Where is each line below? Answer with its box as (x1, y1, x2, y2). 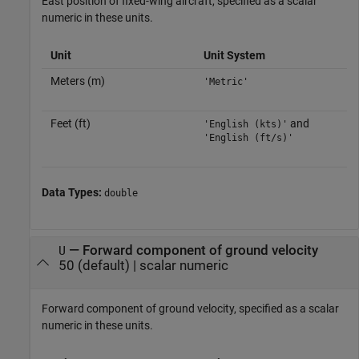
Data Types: (42, 185, 104, 199)
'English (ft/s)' (203, 131, 293, 143)
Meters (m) (50, 74, 105, 87)
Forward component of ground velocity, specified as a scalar (42, 301, 339, 315)
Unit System (203, 48, 265, 62)
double (104, 187, 138, 199)
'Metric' (203, 75, 248, 87)
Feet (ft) (50, 116, 91, 130)
